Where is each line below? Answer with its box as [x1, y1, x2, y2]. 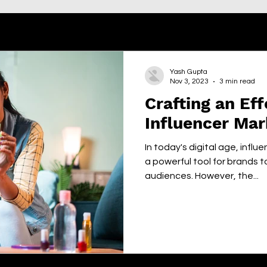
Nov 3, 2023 [170, 77, 209, 85]
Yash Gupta [170, 68, 207, 76]
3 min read [219, 77, 255, 85]
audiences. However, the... [145, 171, 259, 181]
